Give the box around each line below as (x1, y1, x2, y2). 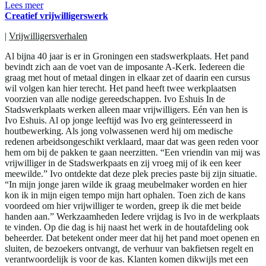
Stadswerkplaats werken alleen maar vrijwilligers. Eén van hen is (5, 104, 248, 115)
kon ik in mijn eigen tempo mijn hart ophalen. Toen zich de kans (5, 189, 245, 200)
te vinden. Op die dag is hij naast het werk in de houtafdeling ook (5, 221, 249, 232)
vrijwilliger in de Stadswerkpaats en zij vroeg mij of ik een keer (5, 157, 241, 168)
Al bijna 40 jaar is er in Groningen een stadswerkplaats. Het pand (5, 50, 249, 61)
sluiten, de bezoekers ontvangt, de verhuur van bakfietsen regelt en (5, 243, 254, 254)
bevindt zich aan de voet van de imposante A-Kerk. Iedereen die (5, 61, 245, 72)
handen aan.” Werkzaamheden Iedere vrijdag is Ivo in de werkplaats (5, 211, 259, 221)
